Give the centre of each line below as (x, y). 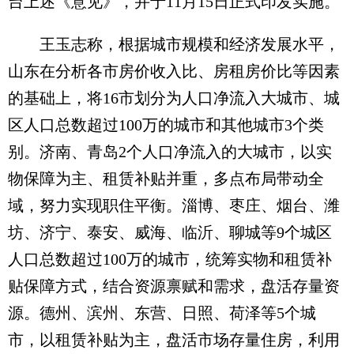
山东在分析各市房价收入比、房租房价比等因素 (174, 71)
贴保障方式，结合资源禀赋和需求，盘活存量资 (174, 286)
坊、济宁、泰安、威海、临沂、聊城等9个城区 (170, 232)
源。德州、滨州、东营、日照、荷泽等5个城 (162, 313)
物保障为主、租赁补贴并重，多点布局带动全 (166, 178)
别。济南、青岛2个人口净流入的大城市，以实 (170, 151)
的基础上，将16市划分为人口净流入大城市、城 (174, 98)
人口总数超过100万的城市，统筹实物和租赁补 (170, 259)
